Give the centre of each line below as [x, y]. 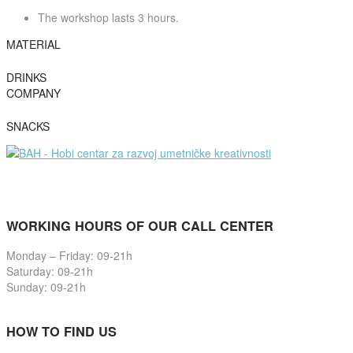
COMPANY [33, 93]
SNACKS [28, 126]
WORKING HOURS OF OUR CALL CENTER [140, 225]
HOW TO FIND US [61, 331]
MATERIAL [33, 45]
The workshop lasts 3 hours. [108, 18]
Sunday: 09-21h [46, 287]
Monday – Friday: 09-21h [69, 255]
